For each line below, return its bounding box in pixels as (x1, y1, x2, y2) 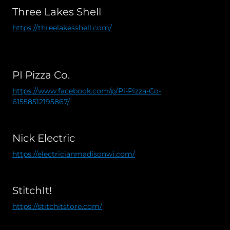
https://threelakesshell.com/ (12, 23, 112, 32)
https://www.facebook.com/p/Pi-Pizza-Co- (12, 86, 161, 95)
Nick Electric (12, 131, 75, 144)
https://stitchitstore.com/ (12, 201, 102, 211)
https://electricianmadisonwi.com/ (12, 149, 135, 159)
